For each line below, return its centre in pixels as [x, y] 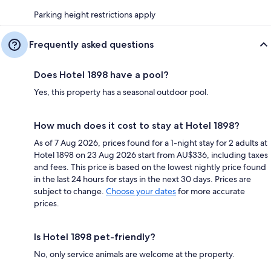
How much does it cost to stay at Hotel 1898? [137, 125]
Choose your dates [141, 191]
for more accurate [211, 191]
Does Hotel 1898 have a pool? [101, 74]
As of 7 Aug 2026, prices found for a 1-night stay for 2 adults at [151, 142]
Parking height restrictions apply [95, 14]
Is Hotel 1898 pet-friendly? [95, 237]
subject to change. [70, 191]
